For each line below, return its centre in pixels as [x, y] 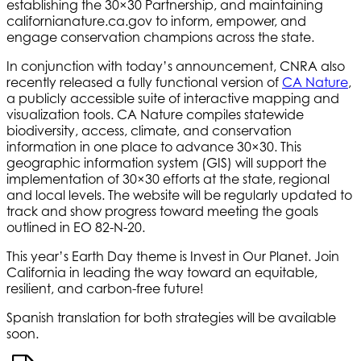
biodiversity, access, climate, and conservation [149, 130]
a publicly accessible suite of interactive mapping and [173, 98]
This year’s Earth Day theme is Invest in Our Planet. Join [173, 256]
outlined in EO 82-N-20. [82, 227]
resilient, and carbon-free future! [108, 288]
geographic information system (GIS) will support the [166, 162]
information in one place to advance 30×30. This [154, 146]
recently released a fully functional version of [144, 82]
